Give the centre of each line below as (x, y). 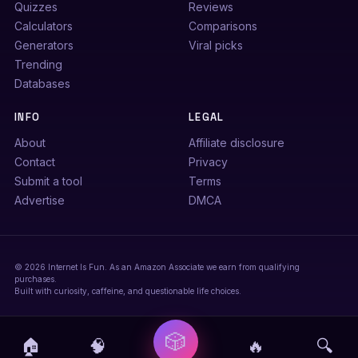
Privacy (208, 162)
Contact (34, 162)
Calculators (43, 26)
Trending (38, 64)
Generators (44, 45)
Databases (42, 84)
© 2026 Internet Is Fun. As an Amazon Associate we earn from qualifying (157, 267)
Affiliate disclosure (237, 143)
